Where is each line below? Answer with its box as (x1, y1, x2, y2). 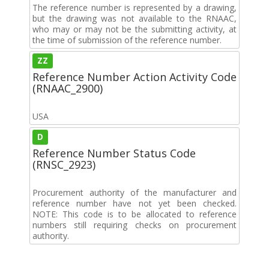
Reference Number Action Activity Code (32, 69, 237, 84)
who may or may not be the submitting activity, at (32, 23, 237, 35)
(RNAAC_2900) (32, 80, 103, 95)
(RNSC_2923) (32, 157, 95, 172)
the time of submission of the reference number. (32, 34, 222, 46)
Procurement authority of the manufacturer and (32, 186, 237, 198)
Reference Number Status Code (32, 145, 196, 160)
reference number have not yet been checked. (32, 197, 237, 209)
